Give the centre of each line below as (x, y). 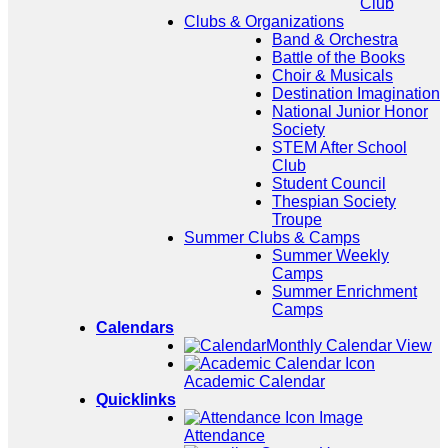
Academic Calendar (254, 381)
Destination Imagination (356, 93)
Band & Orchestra (335, 39)
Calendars (135, 327)
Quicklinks (136, 399)
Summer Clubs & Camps (272, 237)
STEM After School (339, 147)
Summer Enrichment (344, 291)
